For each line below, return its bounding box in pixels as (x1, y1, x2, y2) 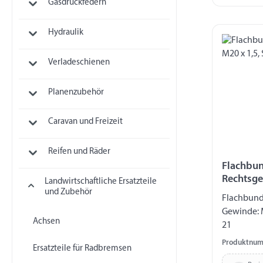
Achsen (32, 217, 60, 226)
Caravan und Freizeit (48, 117, 123, 127)
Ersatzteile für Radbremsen (32, 244, 131, 253)
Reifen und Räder (48, 147, 110, 157)
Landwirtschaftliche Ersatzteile (44, 177, 157, 187)
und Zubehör (44, 188, 92, 197)
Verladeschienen (48, 58, 110, 67)
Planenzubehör (48, 87, 104, 97)
